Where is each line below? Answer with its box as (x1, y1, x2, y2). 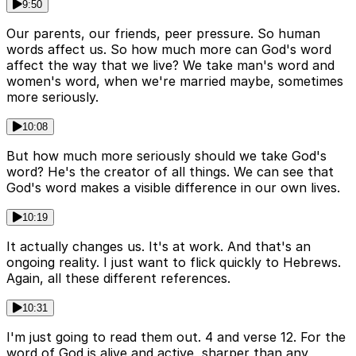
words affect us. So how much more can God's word (6, 41, 331, 58)
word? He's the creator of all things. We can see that (6, 164, 334, 180)
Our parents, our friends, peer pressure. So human (6, 25, 320, 42)
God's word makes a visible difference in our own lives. (6, 180, 340, 196)
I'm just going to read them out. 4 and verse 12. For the (6, 329, 346, 346)
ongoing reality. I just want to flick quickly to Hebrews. (6, 254, 341, 271)
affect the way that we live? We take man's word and (6, 57, 335, 74)
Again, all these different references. (6, 270, 230, 287)
